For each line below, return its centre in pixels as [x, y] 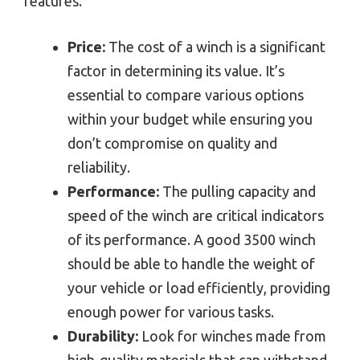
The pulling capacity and [237, 191]
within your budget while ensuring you [190, 119]
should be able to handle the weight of [191, 263]
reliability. [99, 167]
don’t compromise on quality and [172, 143]
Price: [86, 46]
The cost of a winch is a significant [215, 46]
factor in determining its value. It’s [176, 70]
